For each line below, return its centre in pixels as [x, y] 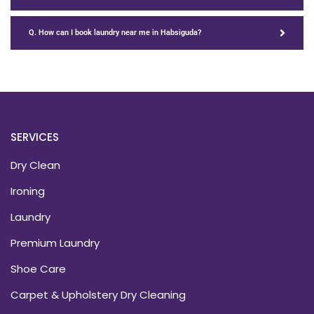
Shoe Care [38, 268]
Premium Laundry [55, 243]
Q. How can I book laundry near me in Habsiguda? [115, 33]
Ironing [28, 191]
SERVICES [35, 137]
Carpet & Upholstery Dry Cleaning [98, 294]
